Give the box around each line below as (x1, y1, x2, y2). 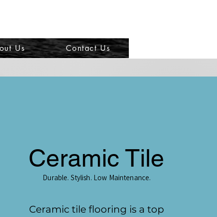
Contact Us (66, 43, 110, 53)
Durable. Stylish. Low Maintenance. (43, 173, 151, 182)
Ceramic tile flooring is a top (29, 203, 165, 215)
